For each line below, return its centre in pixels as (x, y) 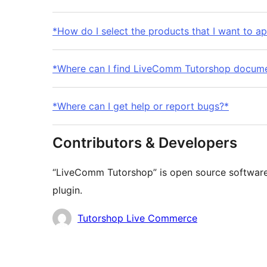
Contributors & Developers (145, 143)
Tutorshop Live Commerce (137, 218)
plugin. (67, 190)
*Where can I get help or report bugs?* (141, 106)
